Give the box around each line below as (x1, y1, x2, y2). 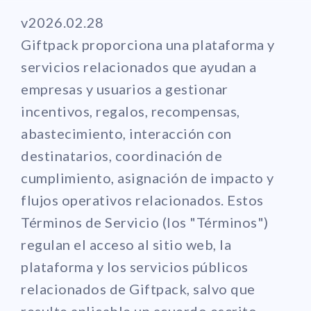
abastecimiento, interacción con (21, 124, 232, 142)
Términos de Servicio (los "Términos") (21, 213, 269, 230)
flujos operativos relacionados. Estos (21, 191, 264, 208)
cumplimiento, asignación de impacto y (21, 169, 274, 186)
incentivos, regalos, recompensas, (21, 102, 240, 119)
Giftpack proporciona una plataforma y (21, 35, 275, 53)
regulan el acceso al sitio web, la (21, 235, 231, 253)
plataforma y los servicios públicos (21, 258, 249, 275)
